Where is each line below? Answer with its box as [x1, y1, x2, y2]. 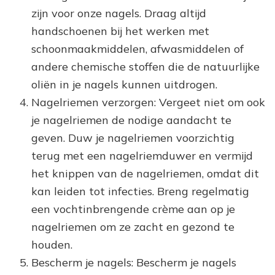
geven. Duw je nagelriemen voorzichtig [31, 131, 234, 145]
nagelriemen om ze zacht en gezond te [31, 220, 234, 234]
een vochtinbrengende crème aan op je [31, 202, 235, 217]
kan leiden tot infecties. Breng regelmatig [31, 184, 249, 199]
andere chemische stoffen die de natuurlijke [31, 60, 260, 74]
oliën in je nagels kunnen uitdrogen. [31, 77, 217, 92]
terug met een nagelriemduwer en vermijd [31, 149, 253, 163]
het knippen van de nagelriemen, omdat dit [31, 166, 259, 181]
